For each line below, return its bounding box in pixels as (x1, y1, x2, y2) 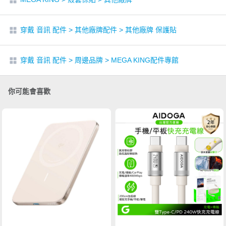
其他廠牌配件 (75, 26, 117, 34)
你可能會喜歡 (8, 87, 50, 95)
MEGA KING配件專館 (111, 56, 179, 64)
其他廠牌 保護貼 (125, 26, 177, 34)
